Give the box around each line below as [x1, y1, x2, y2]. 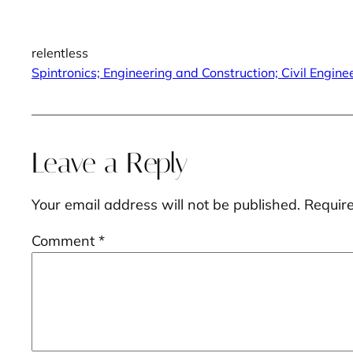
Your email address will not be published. [32, 195, 300, 214]
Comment [32, 231, 98, 250]
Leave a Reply [32, 146, 188, 180]
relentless [32, 44, 88, 61]
